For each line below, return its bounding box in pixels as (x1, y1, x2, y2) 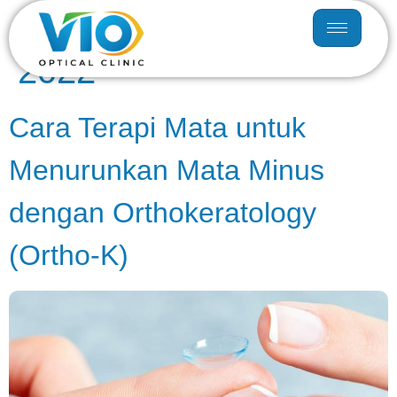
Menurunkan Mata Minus (9, 154, 324, 186)
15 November (102, 9, 313, 48)
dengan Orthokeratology (9, 197, 316, 229)
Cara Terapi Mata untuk (9, 112, 306, 144)
